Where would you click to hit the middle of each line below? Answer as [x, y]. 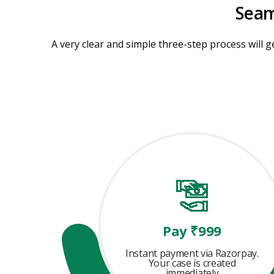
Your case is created [192, 263]
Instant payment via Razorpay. [192, 253]
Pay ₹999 [192, 231]
